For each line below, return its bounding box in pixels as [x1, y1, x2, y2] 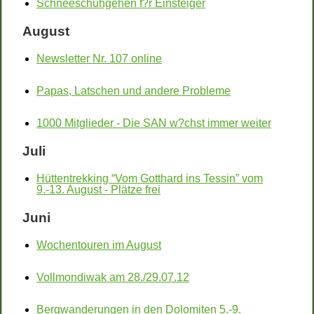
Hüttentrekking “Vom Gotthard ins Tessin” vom [36, 172, 263, 184]
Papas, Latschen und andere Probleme [36, 85, 231, 97]
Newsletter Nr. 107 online [36, 53, 162, 64]
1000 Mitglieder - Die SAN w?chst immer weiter [36, 117, 271, 129]
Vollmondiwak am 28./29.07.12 [36, 271, 189, 283]
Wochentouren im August [36, 239, 161, 251]
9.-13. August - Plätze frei [36, 184, 161, 196]
